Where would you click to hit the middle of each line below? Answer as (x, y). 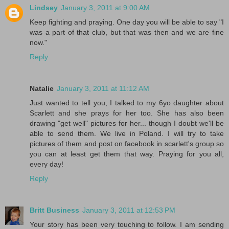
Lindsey (44, 7)
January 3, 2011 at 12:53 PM (129, 210)
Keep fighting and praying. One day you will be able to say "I (127, 22)
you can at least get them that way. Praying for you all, (127, 154)
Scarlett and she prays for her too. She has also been (127, 113)
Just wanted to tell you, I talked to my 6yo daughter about (127, 102)
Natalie (42, 88)
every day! (47, 164)
